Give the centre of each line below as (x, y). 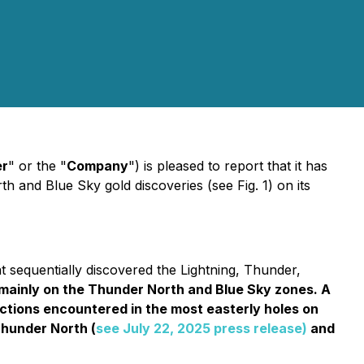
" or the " (37, 166)
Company (97, 166)
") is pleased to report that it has (228, 166)
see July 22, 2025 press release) (201, 328)
